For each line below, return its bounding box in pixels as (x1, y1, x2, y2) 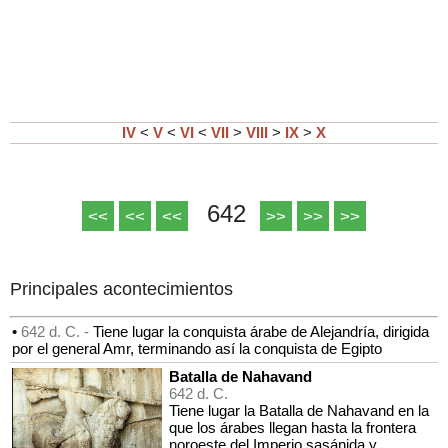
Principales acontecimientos (10, 278, 233, 299)
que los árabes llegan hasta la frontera (169, 418, 416, 436)
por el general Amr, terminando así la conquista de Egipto (12, 339, 382, 357)
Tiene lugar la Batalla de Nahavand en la (169, 401, 429, 419)
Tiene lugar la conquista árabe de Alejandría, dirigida (93, 322, 429, 340)
